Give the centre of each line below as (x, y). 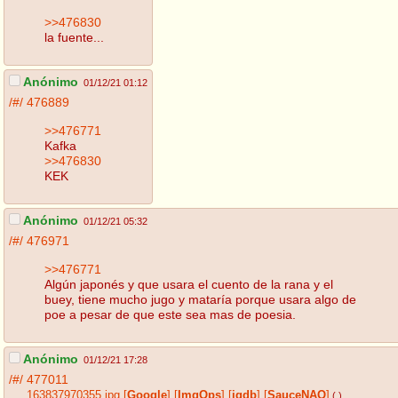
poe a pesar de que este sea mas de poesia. (170, 314)
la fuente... (74, 37)
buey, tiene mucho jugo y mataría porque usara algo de (200, 299)
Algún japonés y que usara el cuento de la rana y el (189, 284)
